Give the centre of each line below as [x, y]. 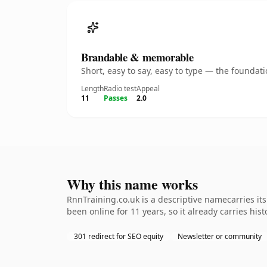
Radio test [120, 89]
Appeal [148, 89]
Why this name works [132, 184]
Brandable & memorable [137, 57]
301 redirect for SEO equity [119, 236]
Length [92, 89]
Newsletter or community [220, 236]
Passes [116, 98]
